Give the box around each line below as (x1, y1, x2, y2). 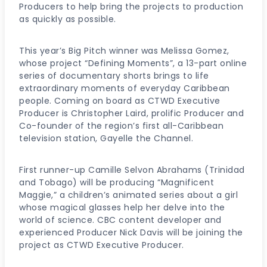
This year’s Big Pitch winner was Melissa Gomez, (19, 44, 229, 57)
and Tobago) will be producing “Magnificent (19, 176, 214, 188)
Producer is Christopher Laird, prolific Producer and (19, 107, 244, 119)
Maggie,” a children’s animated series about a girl (19, 188, 238, 201)
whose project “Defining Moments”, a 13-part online (19, 57, 247, 69)
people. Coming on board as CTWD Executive (19, 94, 221, 107)
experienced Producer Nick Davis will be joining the (19, 226, 243, 238)
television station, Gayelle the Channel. (19, 132, 193, 144)
